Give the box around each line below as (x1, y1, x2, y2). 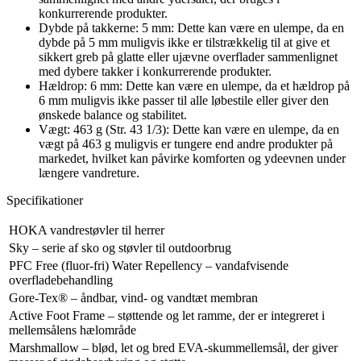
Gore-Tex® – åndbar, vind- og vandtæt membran (9, 290, 258, 305)
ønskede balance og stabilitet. (39, 107, 187, 122)
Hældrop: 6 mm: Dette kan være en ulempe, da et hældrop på (39, 78, 350, 93)
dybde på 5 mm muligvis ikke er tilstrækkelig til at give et (39, 35, 330, 49)
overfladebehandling (9, 272, 113, 287)
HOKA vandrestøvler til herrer (9, 222, 164, 237)
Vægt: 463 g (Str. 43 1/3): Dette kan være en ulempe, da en (39, 122, 339, 136)
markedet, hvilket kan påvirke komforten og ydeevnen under (39, 151, 346, 165)
